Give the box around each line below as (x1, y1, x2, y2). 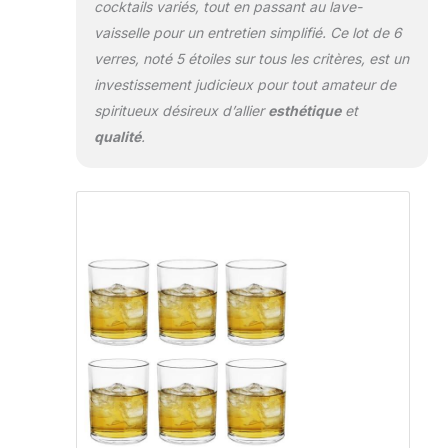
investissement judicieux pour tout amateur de (93, 76, 396, 94)
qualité (93, 128, 141, 146)
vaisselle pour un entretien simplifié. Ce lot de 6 (93, 24, 402, 42)
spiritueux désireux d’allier (93, 102, 268, 120)
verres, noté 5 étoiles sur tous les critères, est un (93, 50, 409, 68)
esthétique (267, 102, 341, 120)
